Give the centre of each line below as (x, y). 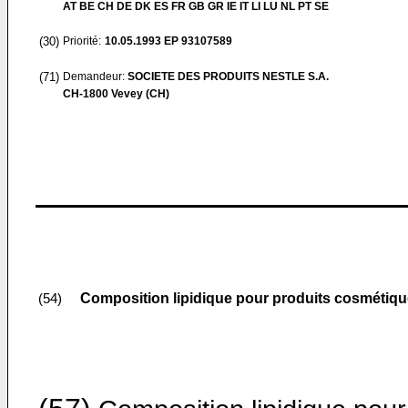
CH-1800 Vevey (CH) (116, 94)
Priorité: (82, 41)
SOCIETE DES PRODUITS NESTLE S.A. (228, 76)
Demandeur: (95, 76)
